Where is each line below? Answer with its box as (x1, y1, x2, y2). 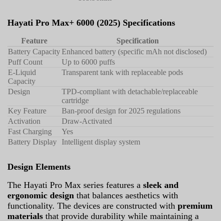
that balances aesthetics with (74, 190, 178, 200)
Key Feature (8, 106, 46, 115)
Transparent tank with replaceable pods (62, 68, 183, 76)
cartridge (62, 96, 89, 105)
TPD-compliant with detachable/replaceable (62, 87, 198, 96)
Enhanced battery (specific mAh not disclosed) (62, 47, 207, 56)
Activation (8, 116, 40, 125)
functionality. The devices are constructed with (7, 200, 178, 211)
